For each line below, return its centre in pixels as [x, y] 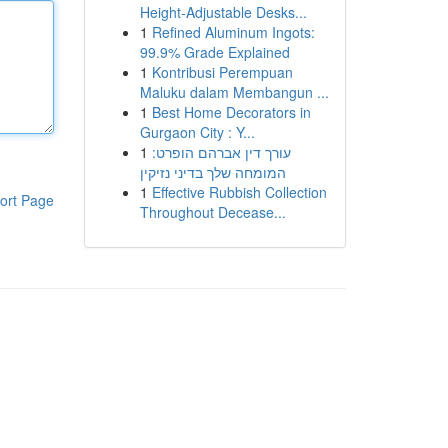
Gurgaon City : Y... [197, 132]
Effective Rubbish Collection [239, 192]
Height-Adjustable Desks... [223, 12]
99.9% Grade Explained [214, 52]
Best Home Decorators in [231, 112]
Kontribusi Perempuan [222, 72]
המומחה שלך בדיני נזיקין [212, 172]
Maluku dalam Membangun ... [234, 92]
